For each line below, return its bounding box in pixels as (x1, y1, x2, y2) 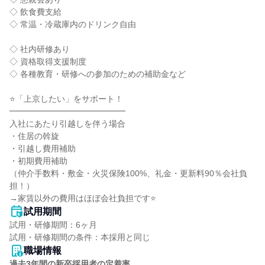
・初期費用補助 (9, 156, 67, 166)
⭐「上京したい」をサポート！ (9, 94, 123, 104)
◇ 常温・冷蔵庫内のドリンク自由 (9, 20, 136, 29)
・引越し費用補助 (9, 144, 76, 153)
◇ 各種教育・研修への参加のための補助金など (9, 69, 186, 79)
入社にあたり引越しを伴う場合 (9, 119, 125, 128)
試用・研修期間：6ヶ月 (9, 220, 97, 230)
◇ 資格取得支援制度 (9, 57, 86, 66)
